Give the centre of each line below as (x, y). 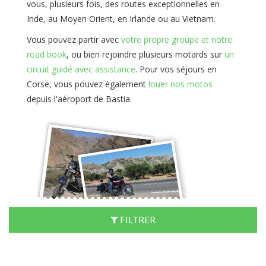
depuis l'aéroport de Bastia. (79, 99)
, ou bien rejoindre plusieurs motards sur (145, 54)
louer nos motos (180, 84)
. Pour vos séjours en (176, 69)
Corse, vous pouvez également (88, 84)
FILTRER (137, 220)
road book (47, 54)
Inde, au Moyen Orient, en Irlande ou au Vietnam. (121, 19)
